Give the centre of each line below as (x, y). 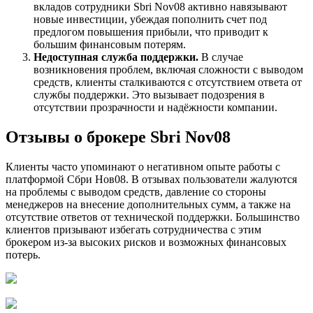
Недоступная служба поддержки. (116, 57)
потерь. (23, 254)
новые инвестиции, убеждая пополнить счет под (150, 19)
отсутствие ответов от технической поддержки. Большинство (153, 217)
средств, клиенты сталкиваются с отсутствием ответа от (168, 82)
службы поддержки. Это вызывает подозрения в (149, 94)
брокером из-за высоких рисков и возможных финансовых (146, 242)
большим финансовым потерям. (110, 44)
